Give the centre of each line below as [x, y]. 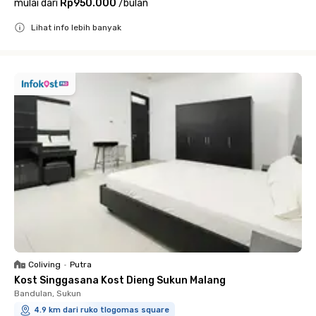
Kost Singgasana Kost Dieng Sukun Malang [120, 280]
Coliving [44, 264]
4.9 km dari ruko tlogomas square [102, 310]
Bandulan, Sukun [48, 293]
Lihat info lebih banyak [76, 27]
